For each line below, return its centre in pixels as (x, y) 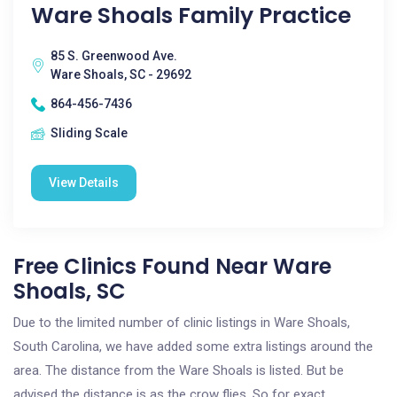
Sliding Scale (89, 133)
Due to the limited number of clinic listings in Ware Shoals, (182, 323)
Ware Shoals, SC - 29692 (121, 74)
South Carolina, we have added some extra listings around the (193, 346)
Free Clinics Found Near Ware (172, 266)
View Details (84, 183)
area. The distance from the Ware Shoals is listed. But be (179, 370)
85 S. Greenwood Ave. (114, 56)
